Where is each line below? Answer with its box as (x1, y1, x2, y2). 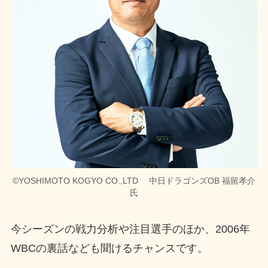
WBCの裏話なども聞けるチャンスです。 (10, 242, 208, 255)
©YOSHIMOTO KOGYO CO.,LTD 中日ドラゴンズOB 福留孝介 (13, 175, 255, 185)
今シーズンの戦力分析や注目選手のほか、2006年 (10, 223, 250, 236)
